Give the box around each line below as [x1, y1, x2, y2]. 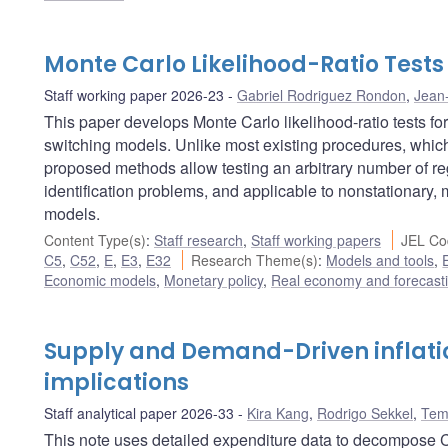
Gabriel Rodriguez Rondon [237, 84, 406, 105]
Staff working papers [251, 229, 381, 250]
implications [44, 366, 189, 398]
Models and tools [326, 249, 435, 270]
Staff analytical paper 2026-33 [44, 402, 234, 423]
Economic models [44, 269, 156, 290]
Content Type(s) [44, 229, 146, 250]
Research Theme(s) [191, 249, 319, 270]
